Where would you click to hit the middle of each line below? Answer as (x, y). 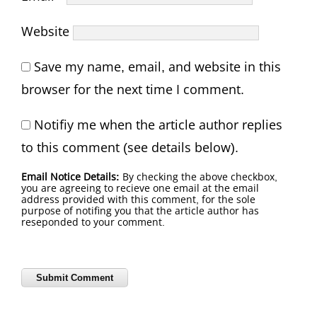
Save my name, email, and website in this (157, 67)
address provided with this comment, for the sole (138, 200)
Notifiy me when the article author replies (158, 125)
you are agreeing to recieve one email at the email (140, 188)
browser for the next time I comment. (133, 90)
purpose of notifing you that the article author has (140, 211)
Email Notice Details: (70, 177)
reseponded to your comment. (93, 222)
